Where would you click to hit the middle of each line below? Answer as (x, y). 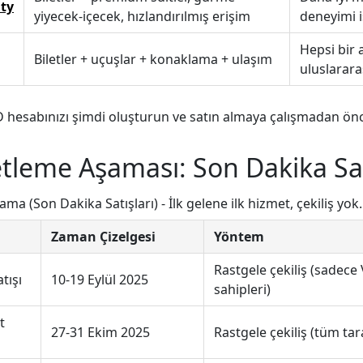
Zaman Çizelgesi (103, 236)
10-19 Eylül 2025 (100, 279)
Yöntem (239, 236)
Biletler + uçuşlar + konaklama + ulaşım (153, 60)
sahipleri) (242, 289)
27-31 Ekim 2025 (100, 332)
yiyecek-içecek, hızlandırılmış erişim (142, 17)
